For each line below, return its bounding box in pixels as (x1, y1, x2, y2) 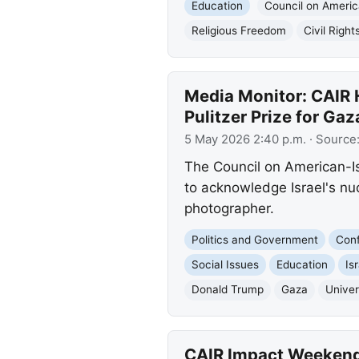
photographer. (184, 200, 274, 216)
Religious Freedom (191, 23, 286, 37)
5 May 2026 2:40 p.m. (184, 132, 306, 147)
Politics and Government (191, 232, 318, 246)
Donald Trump (191, 283, 264, 296)
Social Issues (191, 258, 259, 272)
